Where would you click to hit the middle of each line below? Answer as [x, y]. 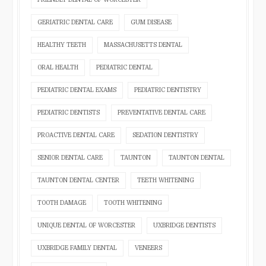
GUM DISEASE [151, 22]
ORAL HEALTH [58, 67]
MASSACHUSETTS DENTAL [143, 45]
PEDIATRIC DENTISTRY [168, 90]
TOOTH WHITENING [133, 202]
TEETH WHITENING [166, 180]
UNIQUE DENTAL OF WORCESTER [87, 225]
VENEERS [149, 248]
